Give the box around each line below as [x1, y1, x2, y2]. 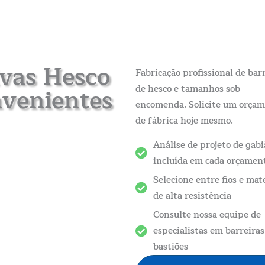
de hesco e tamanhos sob [135, 81, 240, 96]
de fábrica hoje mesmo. [135, 113, 233, 128]
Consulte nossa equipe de [153, 208, 261, 223]
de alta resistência [153, 189, 231, 204]
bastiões [153, 240, 188, 255]
